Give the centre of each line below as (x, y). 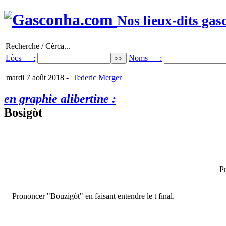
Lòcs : (20, 58)
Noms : (145, 58)
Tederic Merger (97, 77)
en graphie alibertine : (60, 99)
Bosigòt (23, 112)
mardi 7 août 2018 (34, 77)
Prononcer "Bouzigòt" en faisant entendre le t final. (93, 196)
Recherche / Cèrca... (38, 46)
